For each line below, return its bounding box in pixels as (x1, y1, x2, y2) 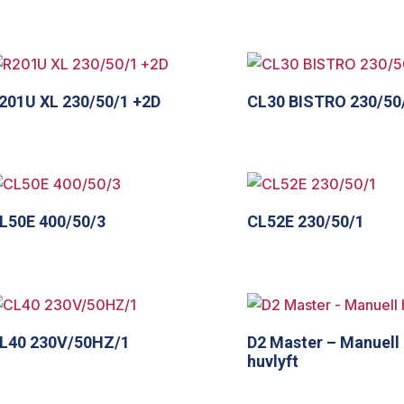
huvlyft (247, 352, 299, 372)
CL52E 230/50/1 (247, 212, 365, 232)
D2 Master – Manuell (247, 333, 400, 353)
